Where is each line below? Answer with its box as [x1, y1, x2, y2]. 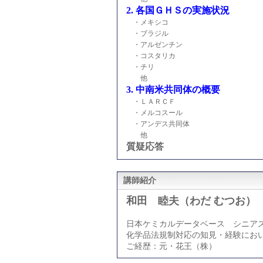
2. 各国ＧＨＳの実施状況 [126, 5, 230, 15]
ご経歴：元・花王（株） [126, 242, 217, 251]
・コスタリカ [126, 52, 176, 60]
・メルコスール [126, 109, 183, 117]
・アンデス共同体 [126, 120, 190, 128]
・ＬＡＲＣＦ [126, 97, 176, 106]
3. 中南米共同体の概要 [126, 85, 220, 95]
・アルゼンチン [126, 41, 183, 49]
